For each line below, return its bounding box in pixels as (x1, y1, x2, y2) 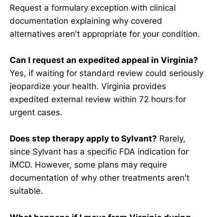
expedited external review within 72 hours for (10, 94, 186, 105)
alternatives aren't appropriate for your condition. (10, 29, 200, 39)
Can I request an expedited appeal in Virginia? (10, 55, 198, 65)
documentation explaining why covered (10, 16, 162, 26)
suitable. (10, 186, 43, 196)
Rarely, (157, 134, 186, 144)
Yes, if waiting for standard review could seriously (10, 68, 203, 78)
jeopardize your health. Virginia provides (10, 81, 166, 92)
